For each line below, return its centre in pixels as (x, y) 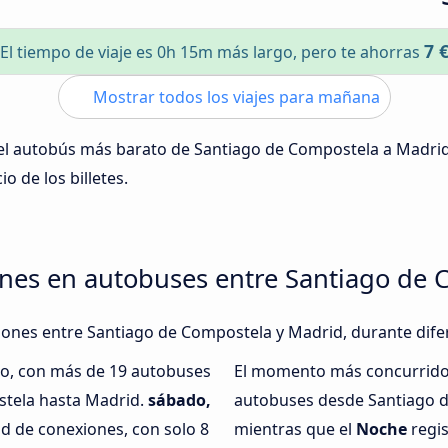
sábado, (179, 400)
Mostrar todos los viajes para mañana (234, 97)
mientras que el (295, 429)
